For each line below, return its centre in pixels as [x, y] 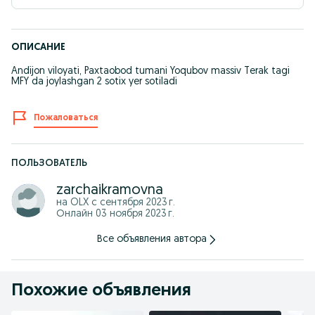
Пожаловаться [66, 118]
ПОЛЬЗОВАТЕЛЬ [49, 163]
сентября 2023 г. [137, 203]
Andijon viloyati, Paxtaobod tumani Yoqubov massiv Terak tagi [150, 71]
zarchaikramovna [110, 191]
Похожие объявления [101, 291]
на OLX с [78, 203]
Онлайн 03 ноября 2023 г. [115, 214]
